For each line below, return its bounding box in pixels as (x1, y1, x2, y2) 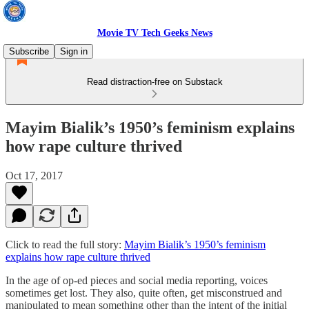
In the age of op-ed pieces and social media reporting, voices (6, 274, 268, 286)
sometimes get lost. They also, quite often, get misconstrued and (6, 286, 282, 299)
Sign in (60, 46, 88, 57)
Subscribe (9, 46, 49, 57)
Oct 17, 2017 (6, 169, 63, 181)
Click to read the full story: (6, 238, 124, 250)
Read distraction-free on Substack (86, 77, 223, 87)
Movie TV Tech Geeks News (97, 28, 212, 38)
